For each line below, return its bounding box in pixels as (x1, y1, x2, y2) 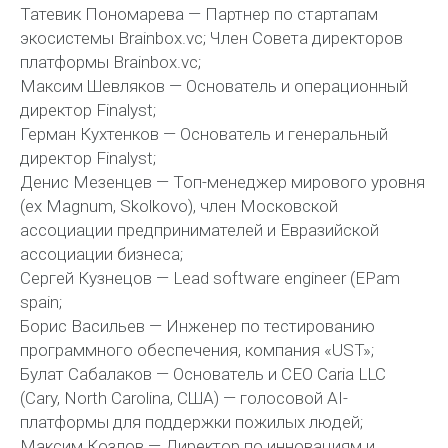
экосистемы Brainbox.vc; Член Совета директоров (20, 27, 403, 48)
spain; (20, 291, 62, 312)
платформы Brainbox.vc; (20, 51, 201, 72)
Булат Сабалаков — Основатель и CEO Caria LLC (20, 363, 386, 384)
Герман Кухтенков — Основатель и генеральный (20, 123, 388, 144)
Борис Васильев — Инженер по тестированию (20, 315, 375, 336)
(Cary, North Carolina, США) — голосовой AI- (20, 387, 348, 408)
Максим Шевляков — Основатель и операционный (20, 75, 408, 96)
